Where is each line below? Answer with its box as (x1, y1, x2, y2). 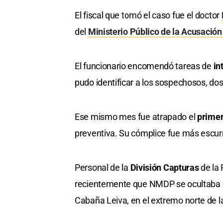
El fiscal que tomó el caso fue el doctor (75, 10, 222, 21)
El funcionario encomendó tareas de (75, 61, 214, 72)
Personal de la (75, 162, 128, 173)
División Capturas (128, 162, 199, 173)
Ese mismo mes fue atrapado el (75, 111, 197, 122)
